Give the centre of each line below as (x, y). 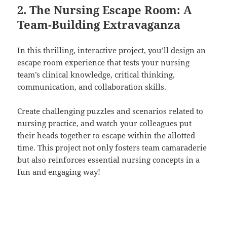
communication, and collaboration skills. (92, 87)
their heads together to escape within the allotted (106, 136)
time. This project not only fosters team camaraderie (112, 148)
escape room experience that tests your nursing (104, 63)
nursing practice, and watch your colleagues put (105, 123)
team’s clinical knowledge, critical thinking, (96, 75)
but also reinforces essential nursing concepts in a (109, 160)
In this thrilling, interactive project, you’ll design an (112, 50)
